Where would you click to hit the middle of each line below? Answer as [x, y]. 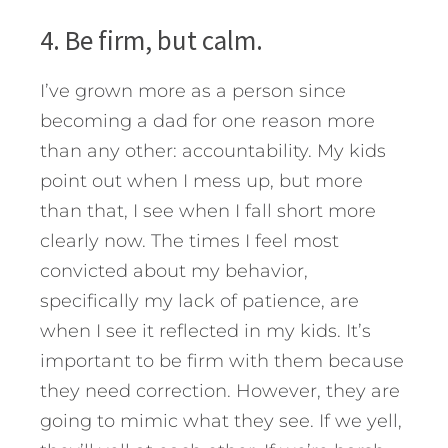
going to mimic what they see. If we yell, [221, 420]
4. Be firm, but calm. [151, 39]
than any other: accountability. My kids [213, 150]
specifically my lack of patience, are [199, 300]
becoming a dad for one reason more [207, 120]
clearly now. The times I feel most [189, 240]
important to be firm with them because [222, 360]
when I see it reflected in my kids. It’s [205, 330]
